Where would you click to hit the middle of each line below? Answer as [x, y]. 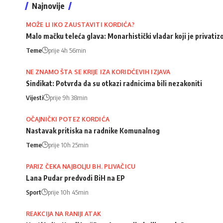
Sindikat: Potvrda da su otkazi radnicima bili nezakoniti [114, 84]
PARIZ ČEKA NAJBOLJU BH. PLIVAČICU [81, 167]
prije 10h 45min [68, 192]
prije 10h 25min [68, 145]
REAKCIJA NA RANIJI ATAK [63, 214]
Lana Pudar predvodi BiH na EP [75, 178]
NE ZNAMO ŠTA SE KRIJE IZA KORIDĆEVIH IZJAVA [98, 72]
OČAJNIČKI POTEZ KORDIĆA [68, 119]
